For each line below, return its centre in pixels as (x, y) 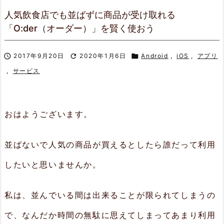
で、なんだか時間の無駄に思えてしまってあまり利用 (110, 215)
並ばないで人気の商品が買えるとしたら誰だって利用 (110, 144)
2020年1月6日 (103, 56)
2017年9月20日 (39, 56)
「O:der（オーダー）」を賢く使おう (79, 28)
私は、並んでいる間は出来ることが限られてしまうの (110, 195)
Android (155, 56)
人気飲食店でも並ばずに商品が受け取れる (90, 15)
